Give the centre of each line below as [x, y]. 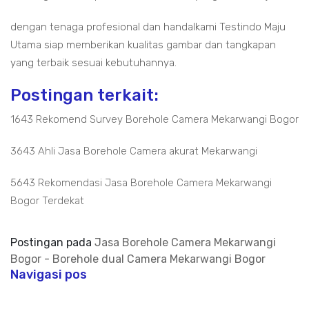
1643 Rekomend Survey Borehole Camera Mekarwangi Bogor [154, 119]
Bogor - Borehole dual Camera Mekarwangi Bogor [138, 259]
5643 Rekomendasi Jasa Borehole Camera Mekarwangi [141, 183]
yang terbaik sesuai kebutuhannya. [93, 63]
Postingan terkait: [84, 95]
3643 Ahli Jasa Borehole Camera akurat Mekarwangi [134, 151]
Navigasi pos [49, 275]
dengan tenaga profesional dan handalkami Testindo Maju [148, 27]
